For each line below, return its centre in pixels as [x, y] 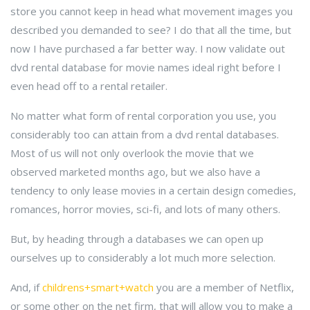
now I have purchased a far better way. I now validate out [148, 48]
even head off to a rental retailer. [89, 86]
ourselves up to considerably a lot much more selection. [143, 257]
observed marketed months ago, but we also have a [135, 172]
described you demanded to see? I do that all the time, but [151, 30]
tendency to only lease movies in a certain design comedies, [153, 190]
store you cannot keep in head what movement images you [152, 11]
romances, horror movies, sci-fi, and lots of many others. [145, 209]
